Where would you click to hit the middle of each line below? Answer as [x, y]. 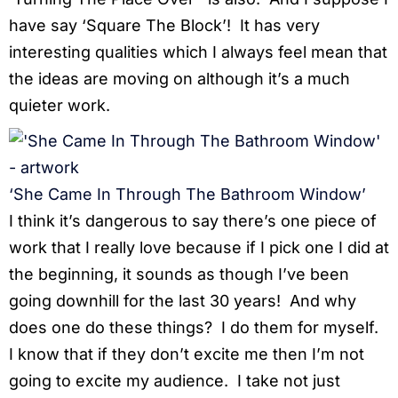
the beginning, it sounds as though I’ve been [179, 275]
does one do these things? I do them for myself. [196, 328]
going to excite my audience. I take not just [175, 381]
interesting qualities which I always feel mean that [198, 52]
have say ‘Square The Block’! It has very [164, 26]
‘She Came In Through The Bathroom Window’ [187, 195]
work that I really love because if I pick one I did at [199, 248]
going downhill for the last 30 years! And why [183, 301]
